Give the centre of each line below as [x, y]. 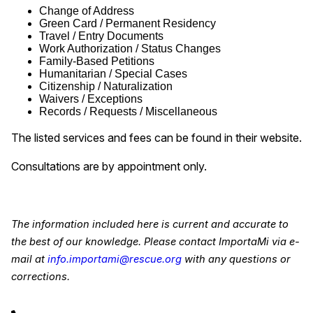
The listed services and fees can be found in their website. [156, 138]
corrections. [41, 277]
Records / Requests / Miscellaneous [128, 112]
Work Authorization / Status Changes [130, 49]
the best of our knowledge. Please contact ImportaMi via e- [155, 242]
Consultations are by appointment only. [109, 167]
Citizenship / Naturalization [106, 87]
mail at [29, 260]
